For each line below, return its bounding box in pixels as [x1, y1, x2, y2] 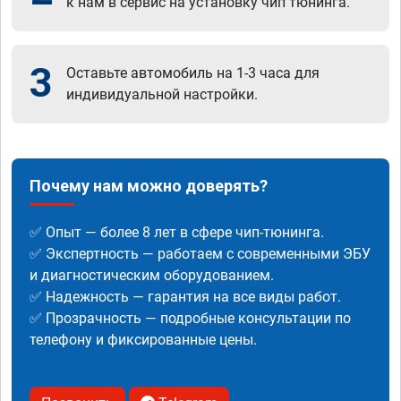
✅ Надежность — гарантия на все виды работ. [30, 287, 341, 305]
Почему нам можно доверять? [30, 175, 268, 195]
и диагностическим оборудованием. [30, 266, 274, 284]
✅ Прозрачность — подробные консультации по [30, 309, 351, 327]
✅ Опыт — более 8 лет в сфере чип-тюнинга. [30, 223, 324, 241]
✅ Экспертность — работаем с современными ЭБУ [30, 244, 371, 262]
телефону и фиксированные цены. [30, 330, 257, 348]
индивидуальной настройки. [66, 85, 258, 103]
